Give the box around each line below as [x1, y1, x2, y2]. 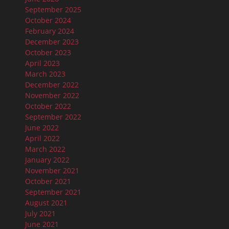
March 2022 [25, 144, 65, 154]
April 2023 [25, 58, 60, 68]
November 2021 [25, 165, 79, 175]
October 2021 [25, 176, 71, 186]
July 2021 [25, 208, 56, 218]
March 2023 [25, 68, 65, 79]
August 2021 [25, 197, 67, 208]
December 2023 [25, 36, 79, 47]
